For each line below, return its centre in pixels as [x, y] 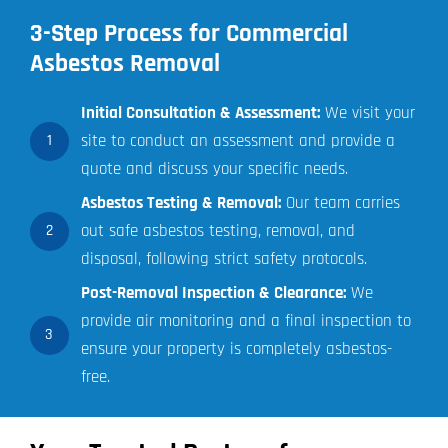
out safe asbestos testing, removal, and [217, 231]
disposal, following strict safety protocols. [223, 259]
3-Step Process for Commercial [188, 34]
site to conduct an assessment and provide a [237, 141]
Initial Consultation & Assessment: [200, 113]
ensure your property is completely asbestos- [236, 349]
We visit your [367, 113]
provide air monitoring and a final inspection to [245, 321]
